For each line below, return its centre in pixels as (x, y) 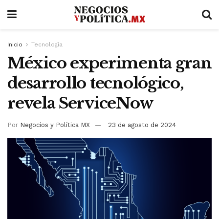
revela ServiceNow (80, 103)
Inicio (15, 44)
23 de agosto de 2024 (142, 125)
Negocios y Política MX (55, 125)
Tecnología (47, 44)
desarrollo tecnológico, (96, 83)
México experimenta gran (109, 63)
